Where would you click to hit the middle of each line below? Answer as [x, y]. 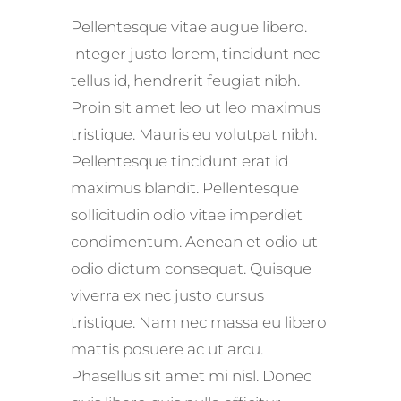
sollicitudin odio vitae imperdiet [187, 215]
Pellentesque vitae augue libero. [189, 27]
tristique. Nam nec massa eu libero [199, 323]
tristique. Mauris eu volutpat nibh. [194, 135]
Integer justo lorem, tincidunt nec [195, 54]
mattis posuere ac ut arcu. [167, 350]
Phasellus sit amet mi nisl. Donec [191, 376]
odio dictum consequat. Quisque [191, 269]
